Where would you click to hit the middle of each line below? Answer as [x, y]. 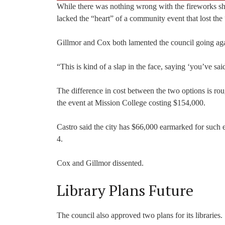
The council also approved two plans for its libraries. [140, 215]
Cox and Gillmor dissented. [100, 163]
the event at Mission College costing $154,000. [132, 102]
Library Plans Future [127, 190]
